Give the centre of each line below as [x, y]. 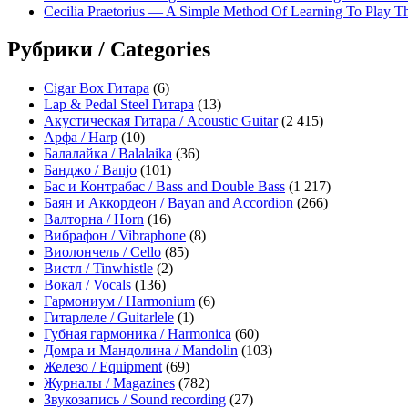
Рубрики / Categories [109, 50]
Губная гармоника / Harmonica [138, 334]
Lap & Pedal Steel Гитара [119, 105]
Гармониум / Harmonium [119, 301]
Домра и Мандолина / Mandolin [141, 351]
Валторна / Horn [94, 219]
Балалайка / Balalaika [108, 154]
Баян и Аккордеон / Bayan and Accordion [168, 203]
